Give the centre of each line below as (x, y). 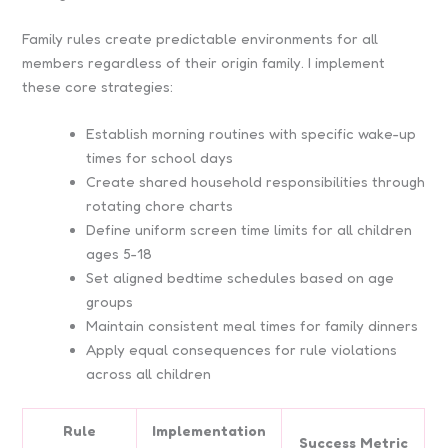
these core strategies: (98, 86)
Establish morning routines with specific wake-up (251, 133)
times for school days (160, 157)
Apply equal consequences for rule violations (242, 349)
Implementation (209, 430)
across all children (149, 373)
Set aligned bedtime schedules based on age (240, 277)
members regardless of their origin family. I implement (204, 62)
